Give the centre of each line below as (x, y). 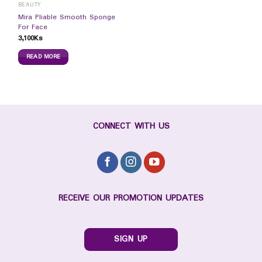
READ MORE (43, 56)
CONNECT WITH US (131, 126)
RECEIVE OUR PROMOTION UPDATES (131, 199)
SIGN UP (131, 239)
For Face (32, 27)
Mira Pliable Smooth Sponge (66, 17)
